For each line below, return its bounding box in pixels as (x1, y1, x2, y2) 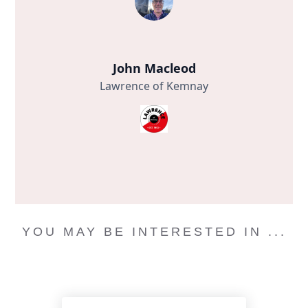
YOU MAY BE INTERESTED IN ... (21, 225, 287, 239)
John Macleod (112, 60, 196, 77)
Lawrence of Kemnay (100, 78, 208, 94)
